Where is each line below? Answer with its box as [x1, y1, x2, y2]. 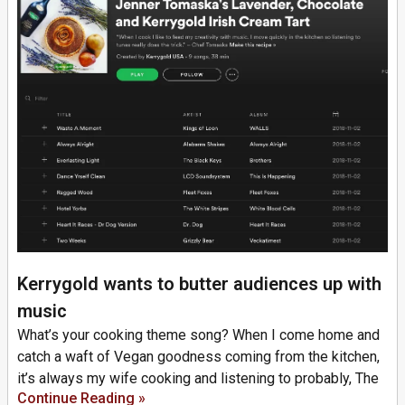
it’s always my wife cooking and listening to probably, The [17, 370, 379, 388]
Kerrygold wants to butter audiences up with [17, 273, 381, 296]
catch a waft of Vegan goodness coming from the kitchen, [17, 348, 380, 366]
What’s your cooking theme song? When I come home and [17, 326, 380, 344]
